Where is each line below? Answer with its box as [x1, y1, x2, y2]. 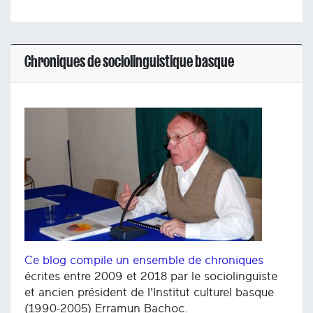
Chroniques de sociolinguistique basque [24, 52, 234, 70]
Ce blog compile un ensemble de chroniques [24, 254, 263, 267]
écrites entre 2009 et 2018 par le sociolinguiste [24, 270, 277, 283]
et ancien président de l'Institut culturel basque [24, 286, 274, 299]
